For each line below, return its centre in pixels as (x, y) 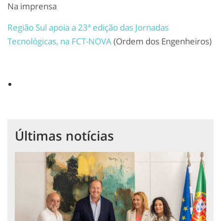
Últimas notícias (64, 136)
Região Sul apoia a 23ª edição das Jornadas (88, 28)
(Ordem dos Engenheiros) (162, 41)
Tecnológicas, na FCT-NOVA (59, 41)
